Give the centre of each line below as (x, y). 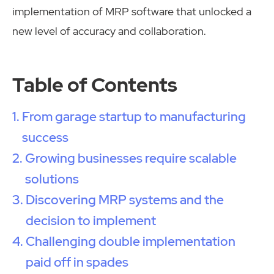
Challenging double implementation (131, 241)
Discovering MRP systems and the (125, 199)
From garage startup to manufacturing (134, 116)
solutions (52, 179)
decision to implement (91, 220)
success (46, 137)
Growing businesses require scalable (131, 158)
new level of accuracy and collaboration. (109, 31)
